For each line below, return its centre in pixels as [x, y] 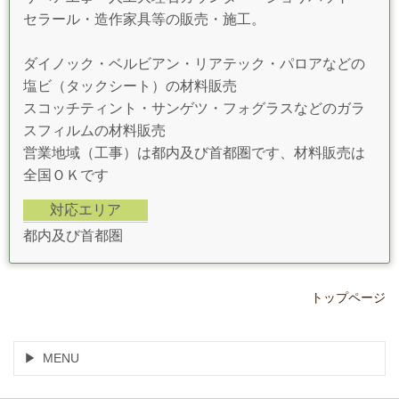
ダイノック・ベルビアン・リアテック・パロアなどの [194, 63]
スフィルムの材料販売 [94, 130]
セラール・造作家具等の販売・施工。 [144, 19]
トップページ [348, 297]
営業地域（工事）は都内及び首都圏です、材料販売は [194, 152]
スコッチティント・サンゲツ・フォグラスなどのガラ [194, 108]
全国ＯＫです [66, 175]
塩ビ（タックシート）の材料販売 [130, 85]
